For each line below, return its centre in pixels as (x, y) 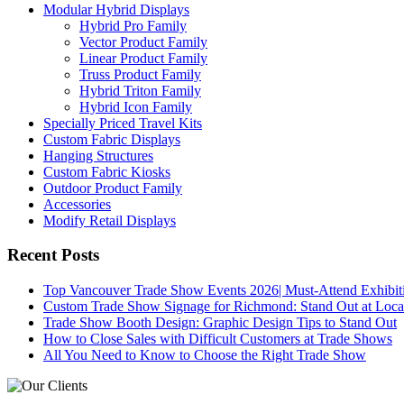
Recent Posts (53, 255)
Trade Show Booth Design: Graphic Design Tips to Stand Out (220, 323)
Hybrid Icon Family (136, 106)
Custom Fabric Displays (112, 139)
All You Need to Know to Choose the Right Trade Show (205, 355)
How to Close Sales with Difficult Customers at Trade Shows (218, 339)
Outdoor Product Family (113, 188)
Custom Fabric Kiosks (107, 171)
